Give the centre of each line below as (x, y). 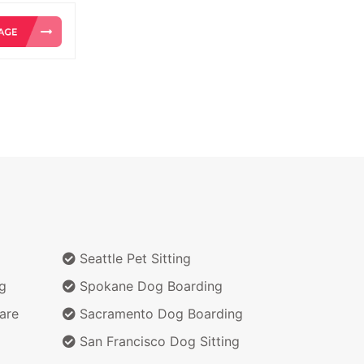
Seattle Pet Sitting (133, 258)
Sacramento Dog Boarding (159, 313)
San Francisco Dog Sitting (158, 341)
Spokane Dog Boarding (149, 286)
